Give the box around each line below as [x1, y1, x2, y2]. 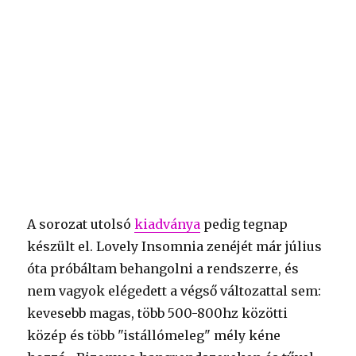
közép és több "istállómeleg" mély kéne [27, 327, 281, 343]
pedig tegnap [200, 215, 288, 232]
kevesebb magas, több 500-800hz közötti [27, 304, 288, 321]
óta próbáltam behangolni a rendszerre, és [27, 260, 300, 277]
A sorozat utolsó [27, 215, 135, 232]
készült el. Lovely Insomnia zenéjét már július [27, 238, 323, 254]
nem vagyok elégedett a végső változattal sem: [27, 282, 322, 299]
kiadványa [134, 215, 201, 232]
